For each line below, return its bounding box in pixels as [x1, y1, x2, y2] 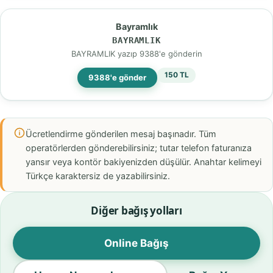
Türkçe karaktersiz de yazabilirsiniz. [25, 170, 170, 181]
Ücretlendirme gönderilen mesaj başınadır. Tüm [25, 128, 216, 139]
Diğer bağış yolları [91, 204, 182, 218]
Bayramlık [115, 21, 158, 32]
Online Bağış [104, 236, 169, 249]
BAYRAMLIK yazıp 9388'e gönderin [71, 49, 202, 59]
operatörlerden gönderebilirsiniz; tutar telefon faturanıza [25, 142, 252, 153]
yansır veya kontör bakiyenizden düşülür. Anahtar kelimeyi [25, 156, 261, 167]
